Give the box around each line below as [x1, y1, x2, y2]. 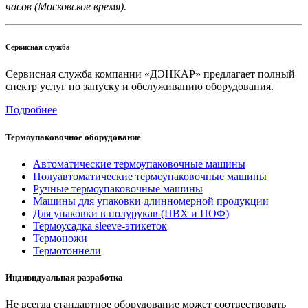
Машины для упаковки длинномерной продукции [33, 195, 269, 207]
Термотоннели [33, 244, 101, 256]
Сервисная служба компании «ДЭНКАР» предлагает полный [5, 68, 295, 80]
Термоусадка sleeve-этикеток [33, 219, 167, 232]
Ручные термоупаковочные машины [33, 182, 203, 195]
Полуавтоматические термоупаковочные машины [33, 170, 267, 182]
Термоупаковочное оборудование [5, 131, 141, 142]
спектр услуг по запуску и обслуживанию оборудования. [5, 80, 274, 93]
